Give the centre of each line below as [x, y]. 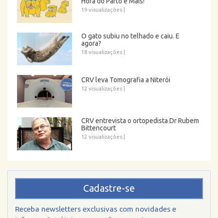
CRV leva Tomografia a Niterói [126, 80]
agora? [91, 43]
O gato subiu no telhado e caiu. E [131, 36]
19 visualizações [102, 9]
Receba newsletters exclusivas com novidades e [96, 209]
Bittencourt [99, 128]
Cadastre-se [109, 188]
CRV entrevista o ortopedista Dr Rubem [140, 121]
